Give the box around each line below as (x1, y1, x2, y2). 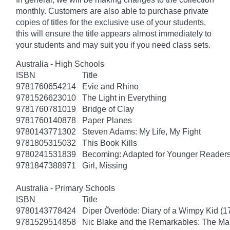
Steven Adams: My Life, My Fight (82, 127, 201, 136)
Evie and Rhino (82, 82, 139, 91)
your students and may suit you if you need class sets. (16, 40, 210, 49)
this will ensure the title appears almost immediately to (16, 29, 212, 38)
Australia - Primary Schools (16, 183, 115, 193)
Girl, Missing (82, 161, 127, 170)
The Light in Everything (82, 93, 166, 102)
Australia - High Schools (16, 59, 104, 68)
